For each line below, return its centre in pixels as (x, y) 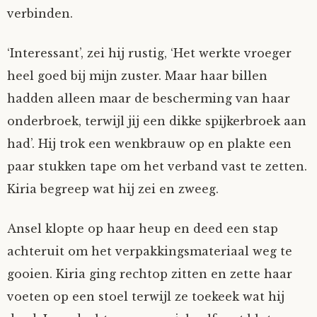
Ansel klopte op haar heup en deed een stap (143, 229)
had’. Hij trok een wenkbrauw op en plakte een (149, 144)
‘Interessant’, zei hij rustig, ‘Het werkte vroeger (149, 53)
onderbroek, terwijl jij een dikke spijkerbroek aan (157, 121)
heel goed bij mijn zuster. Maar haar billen (137, 76)
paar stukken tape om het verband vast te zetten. (157, 166)
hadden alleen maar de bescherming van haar (149, 98)
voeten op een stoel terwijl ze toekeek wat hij (146, 296)
